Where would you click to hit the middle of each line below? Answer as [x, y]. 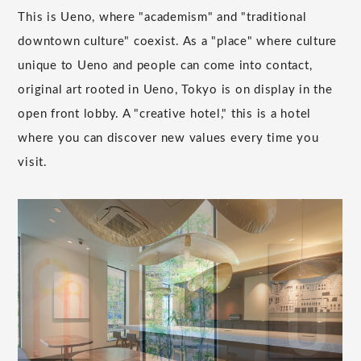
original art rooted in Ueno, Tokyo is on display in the [175, 89]
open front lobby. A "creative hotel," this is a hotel [165, 114]
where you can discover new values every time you [168, 138]
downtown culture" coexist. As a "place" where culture [178, 41]
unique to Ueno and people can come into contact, [165, 65]
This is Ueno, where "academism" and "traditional [162, 17]
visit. [33, 162]
